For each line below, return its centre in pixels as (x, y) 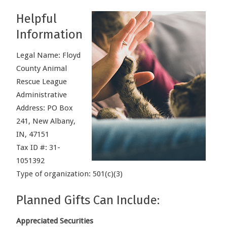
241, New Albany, (46, 121)
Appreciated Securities (55, 221)
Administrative (42, 94)
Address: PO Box (45, 108)
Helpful (36, 18)
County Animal (42, 68)
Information (51, 34)
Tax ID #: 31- (38, 147)
